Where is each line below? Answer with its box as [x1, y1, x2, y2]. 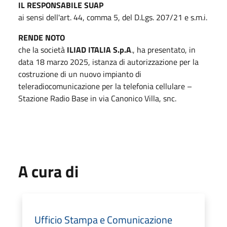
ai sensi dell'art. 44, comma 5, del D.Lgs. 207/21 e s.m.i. [18, 11, 207, 23]
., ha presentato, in [131, 43, 196, 56]
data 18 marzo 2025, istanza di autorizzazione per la [18, 55, 199, 68]
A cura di [18, 159, 79, 183]
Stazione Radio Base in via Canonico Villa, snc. [18, 92, 178, 104]
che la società [18, 43, 67, 56]
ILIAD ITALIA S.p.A [67, 43, 131, 56]
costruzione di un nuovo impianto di [18, 67, 141, 80]
